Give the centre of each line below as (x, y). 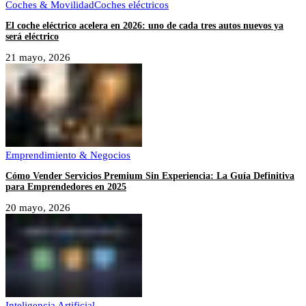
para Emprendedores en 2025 (66, 186)
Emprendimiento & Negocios (68, 155)
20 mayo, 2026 (38, 207)
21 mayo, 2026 (38, 57)
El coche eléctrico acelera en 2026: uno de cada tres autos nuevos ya (144, 25)
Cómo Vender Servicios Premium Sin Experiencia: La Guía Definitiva (150, 176)
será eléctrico (32, 36)
